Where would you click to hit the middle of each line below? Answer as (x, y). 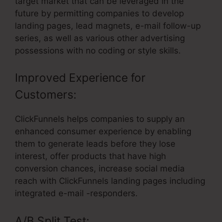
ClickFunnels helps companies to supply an (100, 119)
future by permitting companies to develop (99, 13)
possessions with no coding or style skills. (98, 50)
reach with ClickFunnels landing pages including (110, 181)
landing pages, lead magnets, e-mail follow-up (108, 26)
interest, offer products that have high (90, 156)
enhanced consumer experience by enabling (103, 132)
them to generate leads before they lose (95, 144)
